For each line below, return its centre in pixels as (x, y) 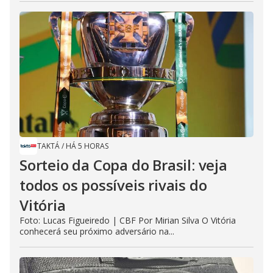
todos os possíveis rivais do (113, 185)
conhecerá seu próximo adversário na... (97, 231)
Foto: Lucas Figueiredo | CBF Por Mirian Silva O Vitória (128, 220)
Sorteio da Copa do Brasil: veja (123, 165)
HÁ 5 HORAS (87, 146)
